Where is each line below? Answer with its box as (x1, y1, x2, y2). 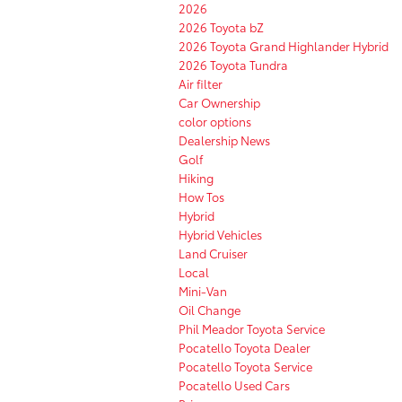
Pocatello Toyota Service (179, 357, 312, 374)
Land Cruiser (179, 244, 248, 261)
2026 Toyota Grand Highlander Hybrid (179, 37, 389, 54)
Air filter (179, 74, 223, 92)
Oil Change (179, 301, 240, 318)
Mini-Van (179, 282, 227, 299)
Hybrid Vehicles (179, 225, 262, 242)
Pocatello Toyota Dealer (179, 338, 310, 355)
